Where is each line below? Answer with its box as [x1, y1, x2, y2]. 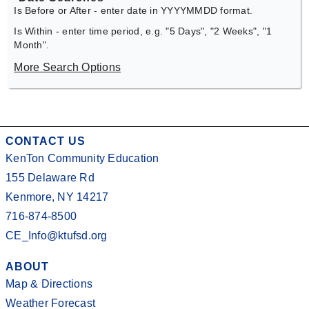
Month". [14, 40, 50, 51]
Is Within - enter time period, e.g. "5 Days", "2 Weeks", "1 [14, 26, 272, 37]
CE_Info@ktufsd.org [6, 230, 108, 241]
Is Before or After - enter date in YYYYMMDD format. [14, 6, 253, 17]
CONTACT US [6, 135, 86, 147]
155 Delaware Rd [6, 172, 94, 183]
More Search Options [14, 61, 121, 74]
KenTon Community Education [6, 152, 159, 164]
